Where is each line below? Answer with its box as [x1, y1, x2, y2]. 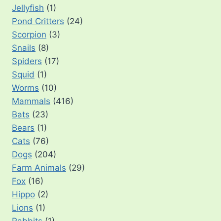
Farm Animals [12, 163, 66, 173]
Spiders [12, 56, 42, 67]
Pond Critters [12, 16, 64, 27]
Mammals [12, 96, 50, 107]
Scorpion [12, 30, 46, 40]
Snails [12, 43, 36, 53]
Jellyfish [12, 3, 44, 13]
